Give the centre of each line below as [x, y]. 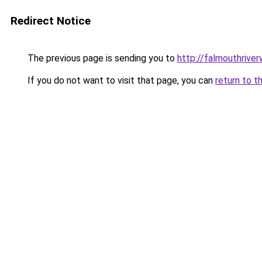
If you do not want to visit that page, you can [120, 80]
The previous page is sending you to [101, 58]
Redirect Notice [51, 21]
